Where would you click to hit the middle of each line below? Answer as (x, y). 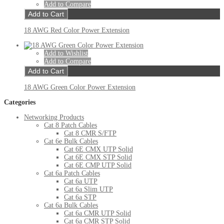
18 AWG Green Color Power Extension (80, 87)
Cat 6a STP (80, 197)
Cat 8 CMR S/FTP (90, 133)
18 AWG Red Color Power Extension (77, 30)
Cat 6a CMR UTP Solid (97, 213)
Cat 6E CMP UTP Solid (98, 165)
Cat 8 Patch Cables (70, 125)
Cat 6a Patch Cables (72, 173)
